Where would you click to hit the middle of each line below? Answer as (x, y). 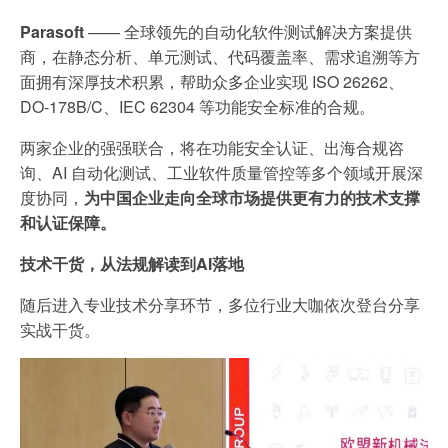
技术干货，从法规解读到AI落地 (132, 263)
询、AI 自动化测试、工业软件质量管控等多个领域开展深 (221, 172)
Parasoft (54, 31)
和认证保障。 (68, 222)
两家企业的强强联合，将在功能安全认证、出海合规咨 (212, 147)
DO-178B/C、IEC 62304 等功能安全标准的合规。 (197, 106)
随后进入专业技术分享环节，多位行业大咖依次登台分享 (220, 304)
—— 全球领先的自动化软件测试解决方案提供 (250, 31)
